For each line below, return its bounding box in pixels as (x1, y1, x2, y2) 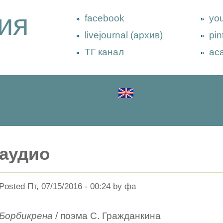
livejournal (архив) (85, 30, 163, 40)
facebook (85, 13, 124, 23)
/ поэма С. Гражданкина (53, 211, 161, 221)
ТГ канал (85, 47, 124, 57)
